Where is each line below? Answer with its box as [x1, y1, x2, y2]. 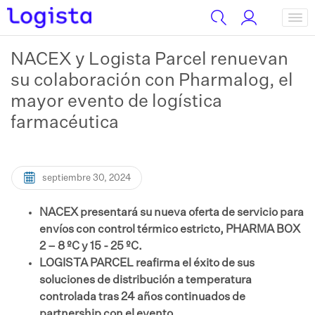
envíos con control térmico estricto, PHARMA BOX [39, 224, 300, 236]
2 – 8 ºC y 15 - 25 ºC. [39, 241, 142, 252]
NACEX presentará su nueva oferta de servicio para [39, 207, 304, 219]
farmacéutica [11, 115, 119, 132]
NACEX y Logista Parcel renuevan [11, 51, 288, 69]
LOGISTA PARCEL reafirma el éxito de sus [39, 258, 255, 269]
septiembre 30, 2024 [42, 174, 131, 183]
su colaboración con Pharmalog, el [11, 72, 293, 90]
